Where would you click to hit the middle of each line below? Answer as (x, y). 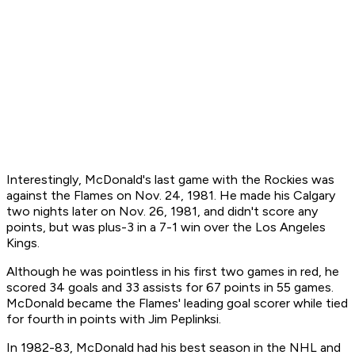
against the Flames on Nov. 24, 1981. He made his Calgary (171, 196)
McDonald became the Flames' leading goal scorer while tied (177, 303)
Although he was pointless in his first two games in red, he (173, 272)
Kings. (26, 243)
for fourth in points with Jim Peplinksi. (114, 319)
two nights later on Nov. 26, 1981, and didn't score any (162, 212)
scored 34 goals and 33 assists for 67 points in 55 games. (170, 288)
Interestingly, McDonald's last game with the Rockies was (170, 180)
